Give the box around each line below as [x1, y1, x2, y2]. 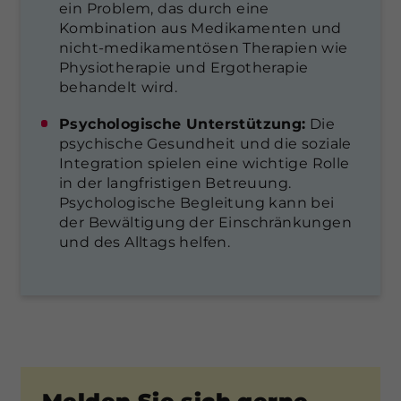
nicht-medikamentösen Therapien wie [59, 38, 348, 56]
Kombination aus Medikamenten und [59, 19, 342, 37]
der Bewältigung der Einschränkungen [59, 213, 352, 231]
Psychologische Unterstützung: [59, 115, 306, 132]
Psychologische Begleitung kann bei [59, 193, 335, 211]
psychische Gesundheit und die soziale [59, 134, 352, 152]
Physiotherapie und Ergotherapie [59, 58, 309, 76]
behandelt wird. [59, 78, 177, 96]
